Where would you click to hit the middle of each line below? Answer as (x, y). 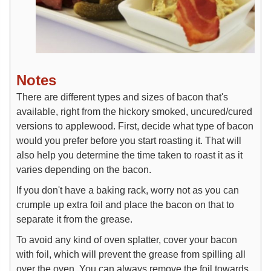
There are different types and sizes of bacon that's (122, 96)
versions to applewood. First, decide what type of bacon (135, 126)
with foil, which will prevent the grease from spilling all (131, 254)
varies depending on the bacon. (85, 169)
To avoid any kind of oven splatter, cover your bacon (127, 239)
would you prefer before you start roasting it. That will (129, 140)
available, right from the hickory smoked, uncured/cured (134, 111)
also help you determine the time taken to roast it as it (129, 155)
